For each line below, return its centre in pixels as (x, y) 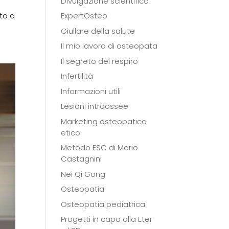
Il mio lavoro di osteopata (109, 46)
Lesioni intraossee (95, 106)
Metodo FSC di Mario (100, 148)
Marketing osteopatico (104, 121)
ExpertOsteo (84, 16)
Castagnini (82, 159)
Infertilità (77, 76)
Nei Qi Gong (83, 174)
